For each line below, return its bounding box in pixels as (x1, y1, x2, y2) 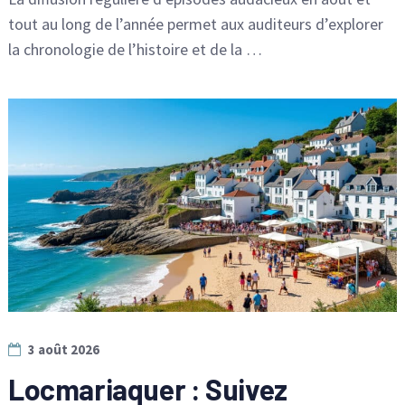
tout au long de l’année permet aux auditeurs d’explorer (7, 14, 383, 35)
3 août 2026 (27, 340, 99, 358)
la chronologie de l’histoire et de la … (7, 39, 262, 61)
